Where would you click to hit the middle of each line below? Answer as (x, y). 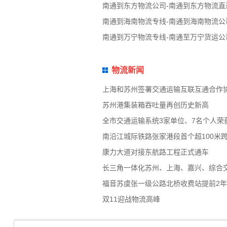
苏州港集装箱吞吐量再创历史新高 (155, 105)
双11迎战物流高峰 (131, 199)
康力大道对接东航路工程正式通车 (155, 152)
